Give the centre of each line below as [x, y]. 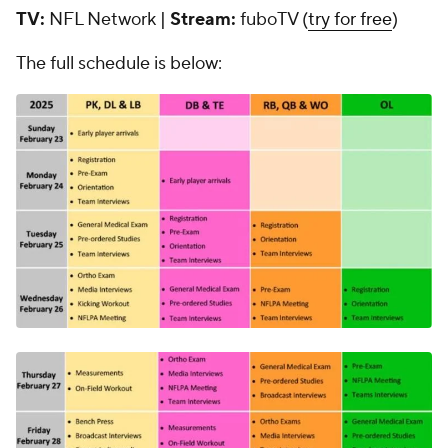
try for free [350, 19]
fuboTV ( [274, 19]
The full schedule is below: [119, 63]
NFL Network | [109, 19]
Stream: [205, 19]
